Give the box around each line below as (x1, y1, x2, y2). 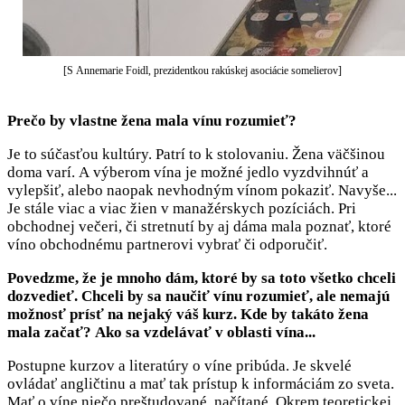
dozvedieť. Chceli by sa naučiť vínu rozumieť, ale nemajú (7, 287, 390, 306)
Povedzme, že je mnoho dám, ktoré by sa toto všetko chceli (7, 269, 396, 287)
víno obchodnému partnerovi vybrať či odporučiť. (7, 236, 334, 254)
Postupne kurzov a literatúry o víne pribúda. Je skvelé (7, 357, 352, 375)
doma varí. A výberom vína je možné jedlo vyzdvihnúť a (7, 164, 369, 182)
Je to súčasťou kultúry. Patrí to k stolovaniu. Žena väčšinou (7, 146, 385, 164)
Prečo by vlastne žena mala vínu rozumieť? (7, 112, 300, 130)
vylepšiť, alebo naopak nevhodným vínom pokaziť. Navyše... (7, 182, 397, 200)
